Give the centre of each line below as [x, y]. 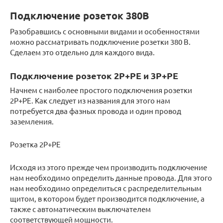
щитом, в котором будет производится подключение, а [107, 198]
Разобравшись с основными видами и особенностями [105, 31]
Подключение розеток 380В [79, 15]
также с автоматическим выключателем [80, 209]
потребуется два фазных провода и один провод [96, 111]
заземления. [32, 121]
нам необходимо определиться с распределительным [106, 188]
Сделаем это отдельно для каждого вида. [82, 52]
